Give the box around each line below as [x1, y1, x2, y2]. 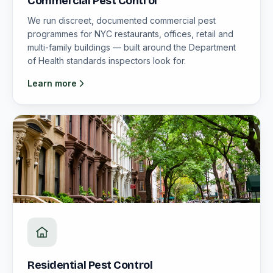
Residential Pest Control [27, 258, 153, 272]
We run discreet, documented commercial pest [27, 15, 216, 26]
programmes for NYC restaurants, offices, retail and [27, 29, 233, 39]
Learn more [27, 78, 77, 88]
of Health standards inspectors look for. [27, 55, 186, 66]
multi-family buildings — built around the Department [27, 42, 236, 52]
